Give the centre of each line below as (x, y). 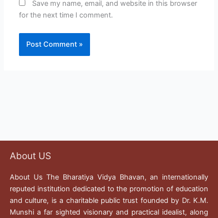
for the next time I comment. (66, 15)
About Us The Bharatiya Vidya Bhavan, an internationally (109, 177)
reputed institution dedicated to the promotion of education (109, 189)
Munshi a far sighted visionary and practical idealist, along (109, 212)
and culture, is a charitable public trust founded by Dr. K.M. (109, 201)
